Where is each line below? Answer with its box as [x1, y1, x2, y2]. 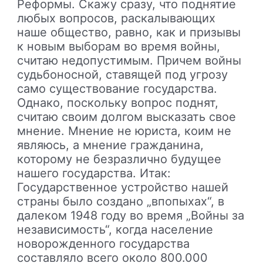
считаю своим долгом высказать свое [17, 109, 237, 124]
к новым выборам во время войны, [17, 39, 221, 53]
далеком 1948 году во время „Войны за [17, 208, 245, 222]
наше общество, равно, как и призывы [17, 25, 241, 39]
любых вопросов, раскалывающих [17, 11, 216, 25]
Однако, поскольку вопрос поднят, [17, 95, 219, 110]
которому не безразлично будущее [17, 151, 222, 166]
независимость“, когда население [17, 222, 214, 237]
